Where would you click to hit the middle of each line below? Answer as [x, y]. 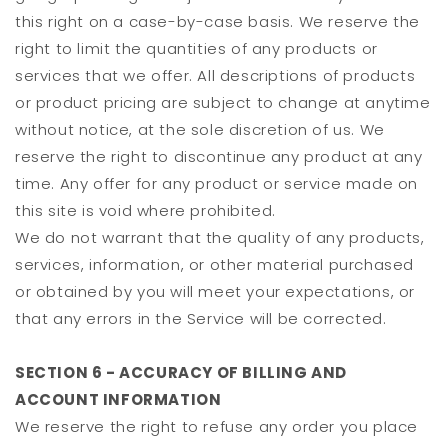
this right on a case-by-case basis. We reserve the [218, 22]
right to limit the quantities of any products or [196, 49]
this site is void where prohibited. [146, 211]
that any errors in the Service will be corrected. [201, 319]
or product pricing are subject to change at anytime [223, 103]
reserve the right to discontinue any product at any [219, 157]
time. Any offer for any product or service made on [217, 184]
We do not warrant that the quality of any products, [220, 238]
